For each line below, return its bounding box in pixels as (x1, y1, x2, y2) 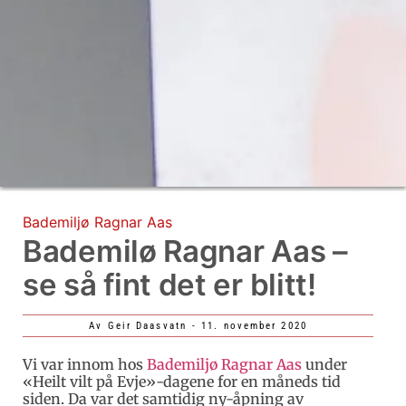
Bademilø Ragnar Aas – (23, 232, 348, 269)
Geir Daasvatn (102, 319, 187, 332)
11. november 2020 (201, 319, 307, 332)
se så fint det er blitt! (23, 266, 316, 303)
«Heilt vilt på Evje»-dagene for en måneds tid (23, 372, 341, 391)
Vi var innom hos (23, 354, 147, 373)
